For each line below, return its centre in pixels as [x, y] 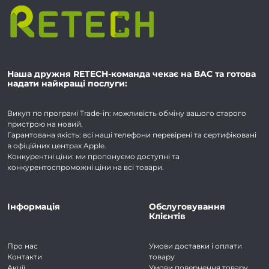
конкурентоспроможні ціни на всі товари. [86, 168]
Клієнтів [167, 216]
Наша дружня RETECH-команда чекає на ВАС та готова [131, 74]
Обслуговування [187, 207]
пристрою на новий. [45, 124]
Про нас [23, 246]
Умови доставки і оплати [195, 246]
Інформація [34, 207]
